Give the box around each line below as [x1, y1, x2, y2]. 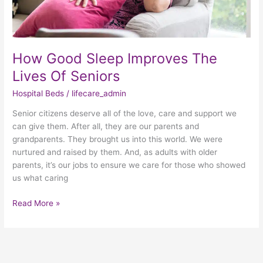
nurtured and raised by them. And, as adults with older [12, 147, 218, 157]
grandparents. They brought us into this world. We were [12, 134, 223, 144]
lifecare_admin [72, 88, 127, 98]
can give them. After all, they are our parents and [12, 122, 200, 131]
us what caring [12, 173, 69, 183]
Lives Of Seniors [12, 68, 120, 85]
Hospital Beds [12, 88, 65, 98]
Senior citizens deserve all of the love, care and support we [12, 109, 237, 119]
